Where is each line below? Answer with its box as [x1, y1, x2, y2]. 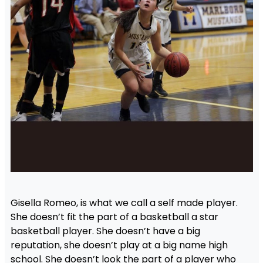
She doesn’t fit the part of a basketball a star [10, 210, 218, 224]
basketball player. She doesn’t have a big [10, 224, 200, 238]
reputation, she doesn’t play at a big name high [10, 238, 228, 252]
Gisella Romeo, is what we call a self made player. [10, 196, 238, 210]
